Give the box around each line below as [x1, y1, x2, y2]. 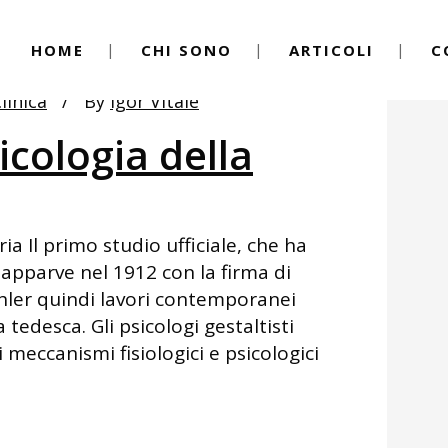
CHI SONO [141, 40, 232, 60]
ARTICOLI [289, 40, 374, 60]
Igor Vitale [110, 89, 199, 113]
